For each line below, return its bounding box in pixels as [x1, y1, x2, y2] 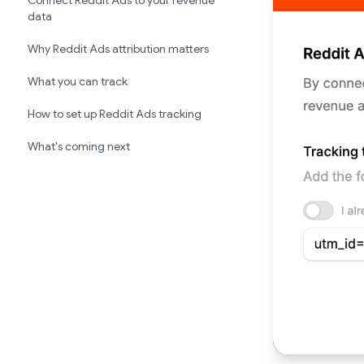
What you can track [28, 74, 128, 89]
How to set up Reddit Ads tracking [28, 106, 201, 121]
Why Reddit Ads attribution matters [28, 41, 209, 56]
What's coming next [28, 139, 130, 154]
